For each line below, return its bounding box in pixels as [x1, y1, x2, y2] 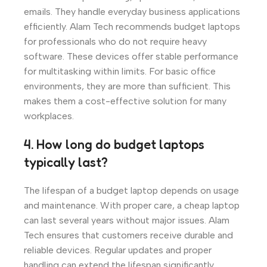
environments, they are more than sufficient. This [24, 80, 231, 92]
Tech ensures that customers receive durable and [24, 229, 233, 241]
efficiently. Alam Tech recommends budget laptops [24, 20, 240, 32]
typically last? [24, 154, 108, 170]
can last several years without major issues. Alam [24, 214, 229, 226]
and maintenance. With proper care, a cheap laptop [24, 199, 240, 211]
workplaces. [24, 110, 74, 122]
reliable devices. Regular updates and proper [24, 244, 212, 256]
